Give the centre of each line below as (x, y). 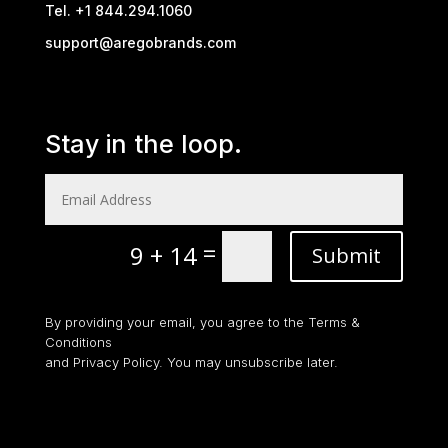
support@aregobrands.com (140, 43)
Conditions (78, 341)
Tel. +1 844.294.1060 (118, 11)
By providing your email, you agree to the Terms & (202, 321)
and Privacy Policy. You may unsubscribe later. (191, 361)
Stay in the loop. (143, 144)
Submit (347, 256)
